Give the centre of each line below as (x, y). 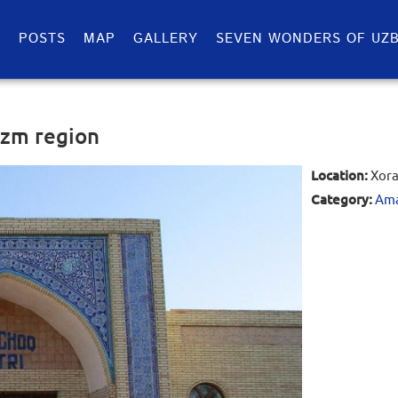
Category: (341, 199)
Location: (339, 175)
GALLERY (166, 39)
